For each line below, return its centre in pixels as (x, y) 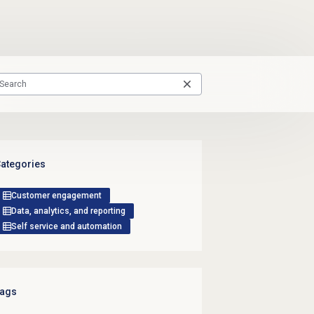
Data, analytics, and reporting (68, 211)
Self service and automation (66, 226)
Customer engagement (56, 195)
